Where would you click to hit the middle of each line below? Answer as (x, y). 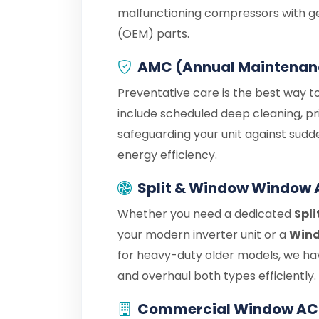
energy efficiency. (167, 155)
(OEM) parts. (153, 34)
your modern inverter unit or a (203, 235)
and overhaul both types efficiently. (217, 276)
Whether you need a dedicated (206, 214)
